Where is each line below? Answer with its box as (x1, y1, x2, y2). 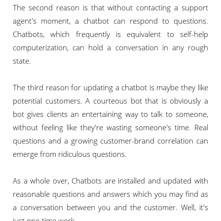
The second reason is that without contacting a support (13, 2, 208, 13)
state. (13, 56, 32, 66)
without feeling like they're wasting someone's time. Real (13, 122, 208, 133)
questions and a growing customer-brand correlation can (13, 136, 208, 146)
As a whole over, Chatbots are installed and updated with (13, 176, 208, 186)
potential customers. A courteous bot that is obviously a (13, 96, 208, 106)
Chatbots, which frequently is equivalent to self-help (13, 29, 208, 39)
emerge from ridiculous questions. (13, 149, 127, 159)
